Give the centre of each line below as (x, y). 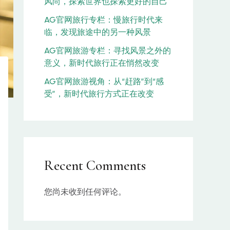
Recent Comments (95, 166)
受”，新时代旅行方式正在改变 (99, 94)
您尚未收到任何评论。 (85, 192)
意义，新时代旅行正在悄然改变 (102, 63)
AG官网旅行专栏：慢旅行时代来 (103, 20)
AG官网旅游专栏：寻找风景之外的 (108, 51)
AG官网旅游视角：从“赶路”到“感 (104, 82)
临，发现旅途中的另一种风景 (98, 32)
